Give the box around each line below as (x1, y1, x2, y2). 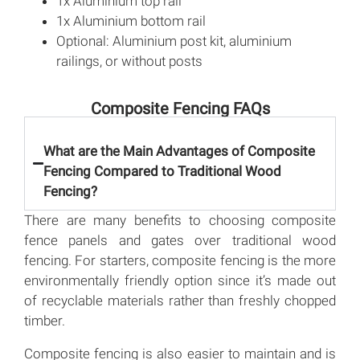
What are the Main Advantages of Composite (43, 142, 315, 159)
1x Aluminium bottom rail (56, 12, 206, 29)
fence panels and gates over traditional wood (24, 231, 336, 248)
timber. (24, 312, 65, 329)
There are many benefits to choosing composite (24, 211, 336, 228)
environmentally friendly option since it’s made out (24, 272, 336, 288)
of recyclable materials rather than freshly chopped (24, 292, 336, 309)
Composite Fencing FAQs (90, 98, 270, 118)
